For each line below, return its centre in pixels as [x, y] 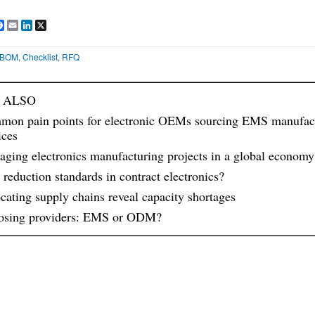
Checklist [40, 57]
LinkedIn [49, 25]
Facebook [23, 25]
